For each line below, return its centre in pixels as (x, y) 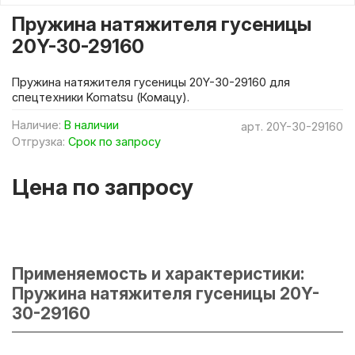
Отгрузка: (38, 141)
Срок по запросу (115, 141)
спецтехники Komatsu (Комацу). (101, 97)
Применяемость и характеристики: (158, 273)
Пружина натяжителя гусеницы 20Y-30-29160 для (151, 82)
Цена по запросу (103, 187)
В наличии (92, 124)
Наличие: (36, 124)
